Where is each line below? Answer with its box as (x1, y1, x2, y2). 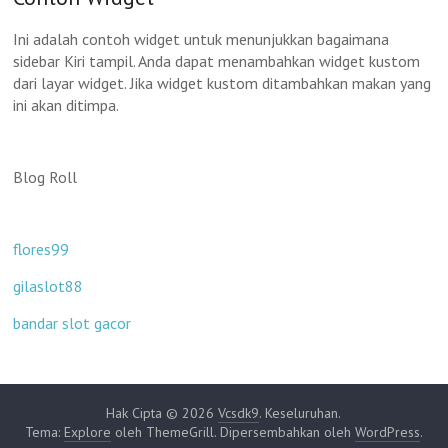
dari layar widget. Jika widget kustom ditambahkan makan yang (13, 73, 432, 93)
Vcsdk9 (218, 404, 260, 422)
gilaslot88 (13, 276, 84, 296)
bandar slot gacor (13, 313, 132, 333)
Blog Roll (13, 167, 78, 187)
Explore (63, 423, 111, 441)
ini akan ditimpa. (13, 95, 120, 115)
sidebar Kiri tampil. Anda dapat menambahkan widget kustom (13, 51, 421, 71)
